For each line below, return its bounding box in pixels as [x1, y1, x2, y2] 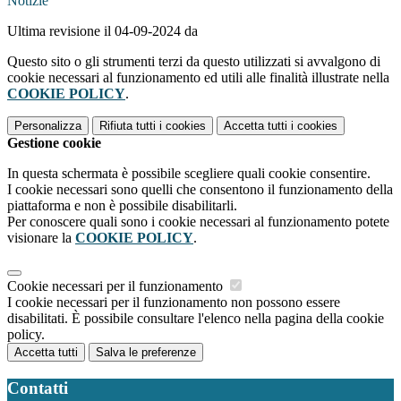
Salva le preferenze [96, 346, 196, 360]
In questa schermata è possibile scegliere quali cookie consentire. [7, 166, 371, 182]
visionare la [7, 230, 75, 246]
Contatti [7, 378, 68, 397]
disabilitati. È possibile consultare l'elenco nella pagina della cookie [7, 311, 384, 327]
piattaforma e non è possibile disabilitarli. [7, 198, 237, 214]
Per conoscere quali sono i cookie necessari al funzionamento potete [7, 214, 389, 230]
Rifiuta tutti [99, 119, 156, 133]
